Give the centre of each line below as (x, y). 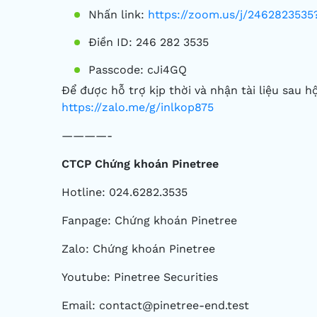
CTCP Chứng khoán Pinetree (140, 164)
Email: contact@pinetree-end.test (155, 306)
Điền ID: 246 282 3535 (149, 42)
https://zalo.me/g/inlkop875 (138, 108)
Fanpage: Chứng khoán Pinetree (149, 221)
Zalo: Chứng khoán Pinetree (138, 249)
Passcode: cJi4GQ (138, 70)
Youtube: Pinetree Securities (140, 277)
